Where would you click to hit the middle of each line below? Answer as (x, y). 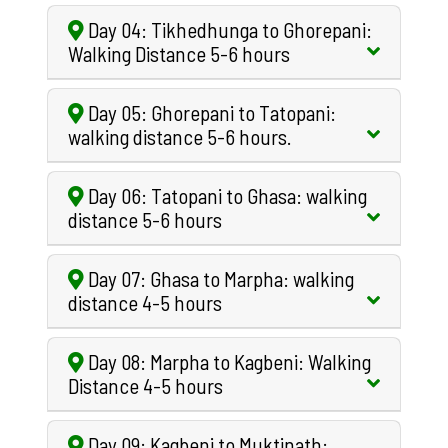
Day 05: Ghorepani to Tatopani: (210, 112)
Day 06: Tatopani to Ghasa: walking (225, 195)
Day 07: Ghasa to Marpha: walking (219, 278)
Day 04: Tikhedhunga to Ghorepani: (228, 29)
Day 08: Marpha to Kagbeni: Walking (227, 361)
